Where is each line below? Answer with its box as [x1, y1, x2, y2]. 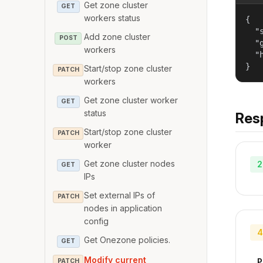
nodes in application [84, 203, 163, 214]
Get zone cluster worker [84, 95, 178, 106]
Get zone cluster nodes [84, 159, 176, 169]
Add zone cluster [84, 32, 151, 42]
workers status [84, 13, 141, 23]
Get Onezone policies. [84, 235, 171, 245]
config [84, 216, 109, 227]
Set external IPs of [84, 190, 156, 201]
